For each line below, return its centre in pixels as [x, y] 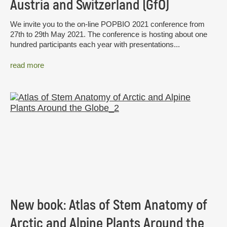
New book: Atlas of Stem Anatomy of [109, 205]
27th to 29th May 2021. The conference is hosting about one [109, 34]
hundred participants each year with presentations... [95, 44]
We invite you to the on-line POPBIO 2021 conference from [107, 24]
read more [27, 65]
